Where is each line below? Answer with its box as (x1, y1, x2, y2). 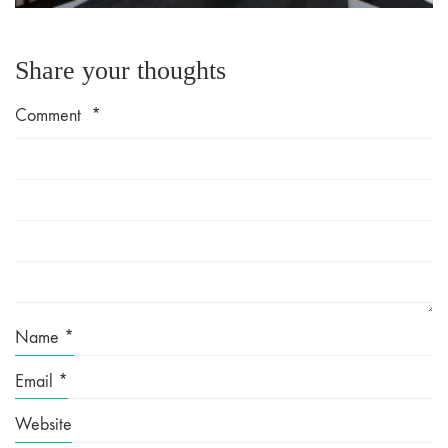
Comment (15, 105, 86, 127)
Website (15, 414, 72, 436)
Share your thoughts (15, 55, 226, 85)
